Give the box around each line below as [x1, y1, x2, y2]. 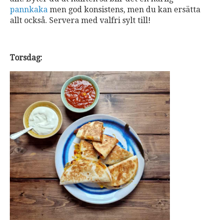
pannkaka [10, 4, 48, 14]
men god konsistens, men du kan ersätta [48, 4, 200, 14]
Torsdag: [10, 53, 42, 62]
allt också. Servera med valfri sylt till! [10, 15, 151, 25]
